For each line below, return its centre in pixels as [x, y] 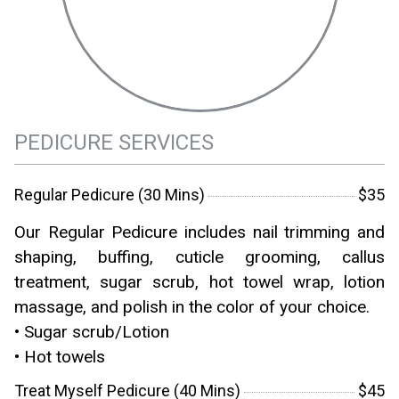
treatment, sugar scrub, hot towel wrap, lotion [199, 281]
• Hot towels [60, 356]
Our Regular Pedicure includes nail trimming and [199, 232]
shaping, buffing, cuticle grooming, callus [199, 256]
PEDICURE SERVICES [114, 142]
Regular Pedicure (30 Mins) [110, 194]
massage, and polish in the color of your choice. [192, 306]
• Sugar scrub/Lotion [92, 331]
